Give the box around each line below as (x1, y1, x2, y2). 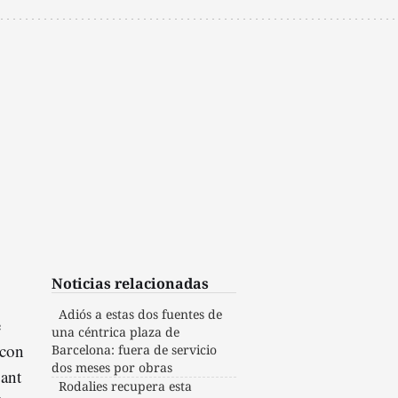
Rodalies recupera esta (59, 377, 193, 394)
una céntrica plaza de (52, 322, 180, 340)
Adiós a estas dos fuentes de (59, 305, 223, 322)
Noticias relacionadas (52, 273, 210, 293)
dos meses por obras (52, 358, 173, 376)
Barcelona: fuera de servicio (52, 340, 218, 358)
